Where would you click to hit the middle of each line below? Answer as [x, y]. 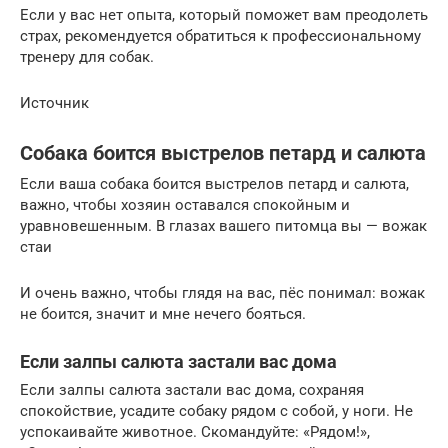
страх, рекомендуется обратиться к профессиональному [220, 35]
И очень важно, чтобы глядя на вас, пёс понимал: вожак [222, 292]
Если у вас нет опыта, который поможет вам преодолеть [224, 14]
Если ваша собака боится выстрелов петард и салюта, [214, 183]
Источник [54, 102]
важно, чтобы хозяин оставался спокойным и [185, 204]
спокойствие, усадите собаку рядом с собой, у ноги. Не [216, 410]
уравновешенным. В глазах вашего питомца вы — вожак [223, 225]
